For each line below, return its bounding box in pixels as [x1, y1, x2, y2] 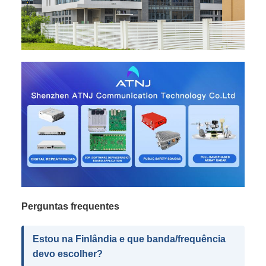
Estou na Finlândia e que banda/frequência [33, 234, 226, 245]
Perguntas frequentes [21, 201, 119, 212]
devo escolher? [33, 249, 103, 259]
